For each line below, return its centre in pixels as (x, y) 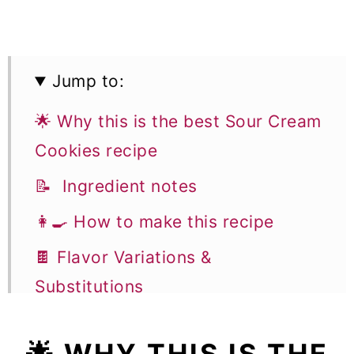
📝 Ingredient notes (116, 186)
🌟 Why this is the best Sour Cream (178, 122)
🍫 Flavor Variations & (123, 258)
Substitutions (89, 287)
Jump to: (88, 81)
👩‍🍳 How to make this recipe (154, 222)
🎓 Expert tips (93, 322)
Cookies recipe (96, 151)
